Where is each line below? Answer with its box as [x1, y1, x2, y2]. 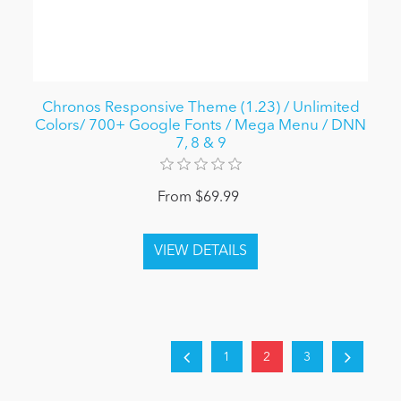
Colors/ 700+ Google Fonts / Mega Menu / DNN [35, 118, 366, 134]
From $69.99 [158, 191, 239, 206]
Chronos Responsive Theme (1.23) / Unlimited [41, 100, 360, 116]
